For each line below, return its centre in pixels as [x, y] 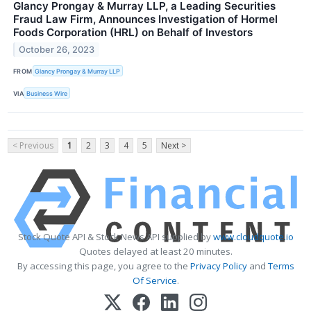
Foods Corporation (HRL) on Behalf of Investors [133, 33]
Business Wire [47, 93]
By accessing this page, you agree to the [103, 266]
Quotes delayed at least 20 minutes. [155, 252]
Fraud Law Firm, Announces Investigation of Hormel [145, 19]
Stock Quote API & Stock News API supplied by [115, 237]
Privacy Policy [218, 266]
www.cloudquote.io [253, 237]
